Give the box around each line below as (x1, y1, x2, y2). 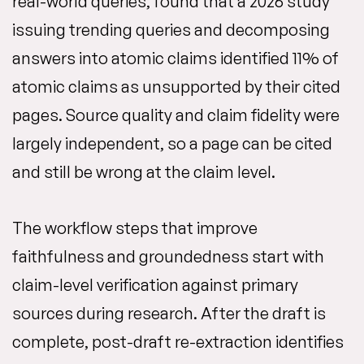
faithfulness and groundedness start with (12, 246, 324, 266)
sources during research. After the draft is (12, 303, 326, 323)
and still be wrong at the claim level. (12, 162, 275, 182)
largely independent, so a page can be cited (12, 133, 332, 154)
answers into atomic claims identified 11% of (12, 48, 339, 68)
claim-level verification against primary (12, 275, 298, 295)
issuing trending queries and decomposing (12, 19, 330, 40)
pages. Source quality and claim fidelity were (12, 105, 340, 125)
